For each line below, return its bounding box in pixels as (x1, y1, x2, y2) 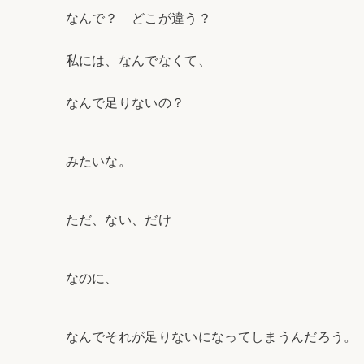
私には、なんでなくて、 (65, 53, 212, 67)
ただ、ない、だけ (65, 212, 172, 227)
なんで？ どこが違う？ (65, 11, 212, 25)
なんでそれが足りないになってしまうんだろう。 (65, 330, 357, 344)
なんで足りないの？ (65, 95, 185, 110)
